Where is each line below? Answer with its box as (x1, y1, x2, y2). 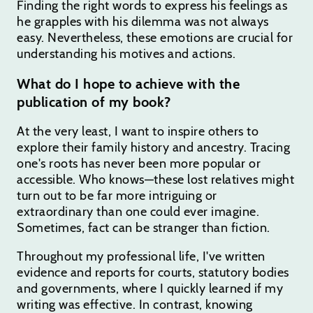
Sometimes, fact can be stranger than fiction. (17, 219, 270, 235)
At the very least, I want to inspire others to (17, 123, 259, 139)
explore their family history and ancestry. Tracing (17, 139, 290, 155)
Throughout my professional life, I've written (17, 248, 265, 264)
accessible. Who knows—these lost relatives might (17, 171, 294, 187)
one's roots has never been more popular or (17, 155, 261, 171)
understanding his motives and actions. (17, 45, 235, 61)
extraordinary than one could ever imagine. (17, 203, 259, 219)
